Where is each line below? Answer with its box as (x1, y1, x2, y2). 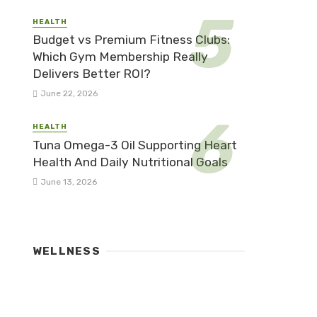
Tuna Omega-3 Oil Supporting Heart (33, 137, 237, 152)
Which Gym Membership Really (33, 50, 208, 64)
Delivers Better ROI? (33, 67, 151, 81)
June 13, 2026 (40, 176, 97, 187)
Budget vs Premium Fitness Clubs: (33, 33, 230, 47)
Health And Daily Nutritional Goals (33, 154, 228, 169)
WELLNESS (33, 244, 100, 258)
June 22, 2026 (40, 88, 98, 99)
